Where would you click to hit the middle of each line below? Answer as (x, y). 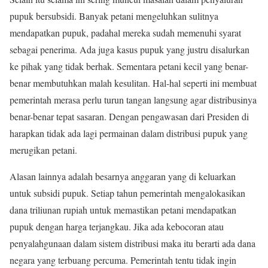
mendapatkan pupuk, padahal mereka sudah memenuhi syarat (125, 33)
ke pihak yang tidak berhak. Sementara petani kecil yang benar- (129, 66)
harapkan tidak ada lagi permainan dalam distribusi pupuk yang (129, 133)
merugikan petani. (43, 150)
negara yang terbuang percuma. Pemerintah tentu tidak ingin (123, 260)
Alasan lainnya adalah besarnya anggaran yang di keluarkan (123, 176)
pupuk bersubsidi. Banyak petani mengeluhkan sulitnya (114, 16)
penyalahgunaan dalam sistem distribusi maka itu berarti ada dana (133, 243)
